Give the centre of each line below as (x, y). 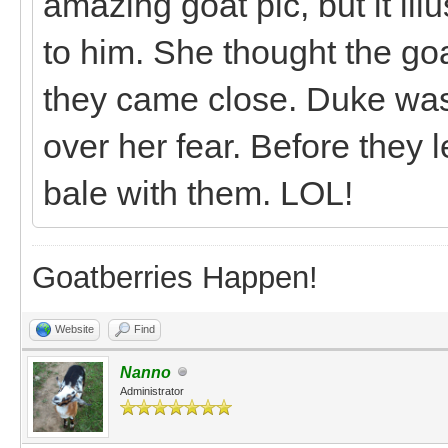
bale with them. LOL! (198, 192)
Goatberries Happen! (175, 277)
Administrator (152, 390)
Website (74, 328)
